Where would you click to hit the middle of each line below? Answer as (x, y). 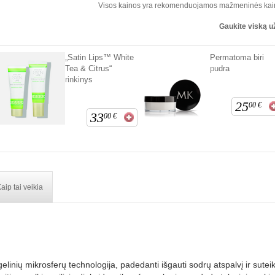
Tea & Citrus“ (88, 69)
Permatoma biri (237, 58)
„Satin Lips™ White (99, 58)
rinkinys (79, 80)
